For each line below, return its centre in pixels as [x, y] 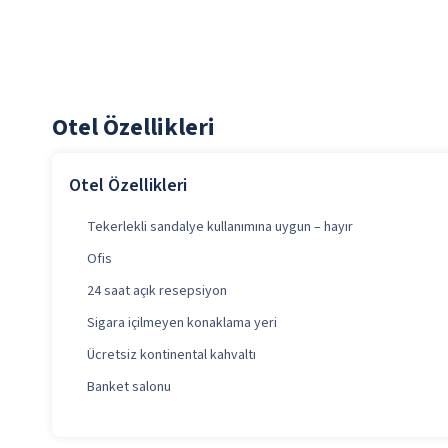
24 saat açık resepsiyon [157, 291]
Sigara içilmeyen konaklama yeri [182, 323]
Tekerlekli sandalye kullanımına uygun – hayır [220, 227]
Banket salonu [129, 387]
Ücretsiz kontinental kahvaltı [171, 355]
